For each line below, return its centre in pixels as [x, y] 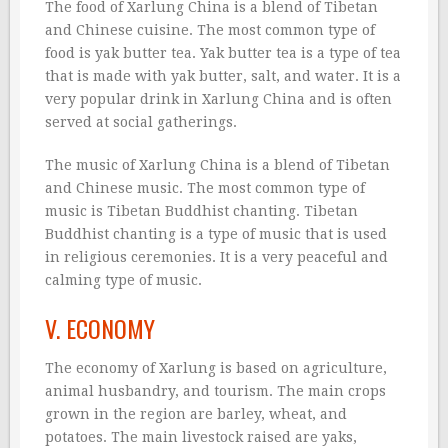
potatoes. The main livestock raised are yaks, [201, 436]
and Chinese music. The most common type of [205, 187]
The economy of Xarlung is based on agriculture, [216, 367]
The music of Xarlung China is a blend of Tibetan [217, 164]
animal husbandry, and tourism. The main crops [215, 390]
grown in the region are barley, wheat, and [196, 413]
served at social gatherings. [141, 121]
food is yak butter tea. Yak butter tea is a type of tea [223, 52]
